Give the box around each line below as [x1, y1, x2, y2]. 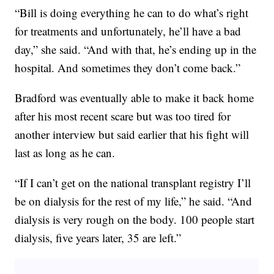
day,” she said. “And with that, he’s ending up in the [15, 42, 257, 57]
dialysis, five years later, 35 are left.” [15, 230, 182, 246]
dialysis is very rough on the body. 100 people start [15, 212, 255, 228]
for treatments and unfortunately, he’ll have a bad [15, 23, 242, 39]
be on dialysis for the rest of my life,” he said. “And [15, 193, 253, 209]
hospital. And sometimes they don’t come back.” [15, 60, 241, 76]
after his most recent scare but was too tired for [15, 108, 231, 124]
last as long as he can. [15, 145, 116, 161]
